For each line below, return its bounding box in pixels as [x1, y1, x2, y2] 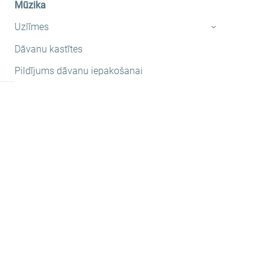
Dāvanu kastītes [14, 43, 83, 55]
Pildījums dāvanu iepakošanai [14, 65, 143, 77]
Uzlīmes [14, 21, 49, 33]
